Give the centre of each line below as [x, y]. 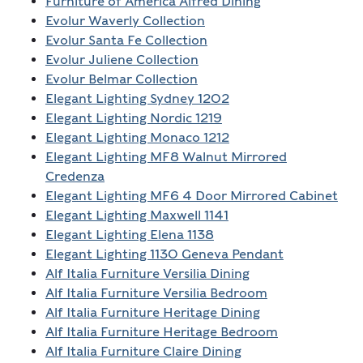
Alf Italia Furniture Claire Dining [143, 352]
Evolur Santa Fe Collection [126, 41]
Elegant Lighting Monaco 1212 [137, 138]
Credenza [75, 177]
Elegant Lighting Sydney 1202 [137, 99]
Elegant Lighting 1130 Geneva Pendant [164, 254]
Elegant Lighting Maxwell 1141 [137, 216]
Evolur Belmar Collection [121, 79]
